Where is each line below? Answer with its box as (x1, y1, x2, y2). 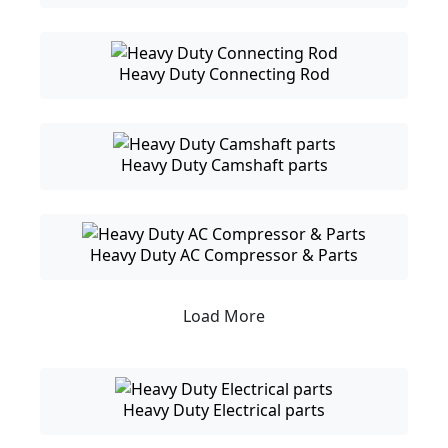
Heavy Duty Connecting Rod (118, 62, 330, 85)
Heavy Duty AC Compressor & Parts (90, 244, 358, 267)
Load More (183, 305, 265, 328)
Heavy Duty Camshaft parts (120, 153, 328, 176)
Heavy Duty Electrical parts (123, 399, 325, 422)
